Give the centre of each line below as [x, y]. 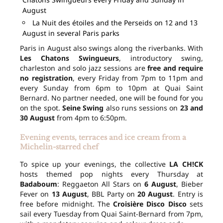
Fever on [36, 194]
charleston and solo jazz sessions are [84, 68]
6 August [160, 184]
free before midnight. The [67, 204]
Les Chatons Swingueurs [69, 58]
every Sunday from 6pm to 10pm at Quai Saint [111, 88]
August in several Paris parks [71, 33]
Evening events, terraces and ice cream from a [103, 138]
